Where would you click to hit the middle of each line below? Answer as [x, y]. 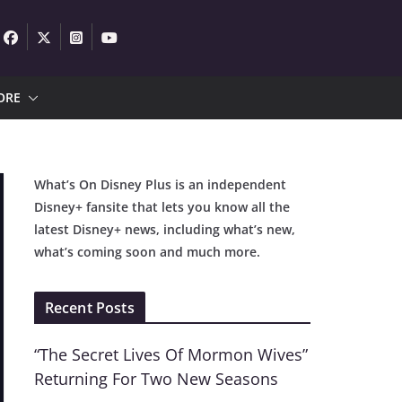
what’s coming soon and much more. [147, 252]
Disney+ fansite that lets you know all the [162, 207]
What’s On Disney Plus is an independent [160, 184]
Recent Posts [89, 308]
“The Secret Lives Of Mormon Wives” [170, 354]
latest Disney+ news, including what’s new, [164, 229]
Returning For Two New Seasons [156, 379]
